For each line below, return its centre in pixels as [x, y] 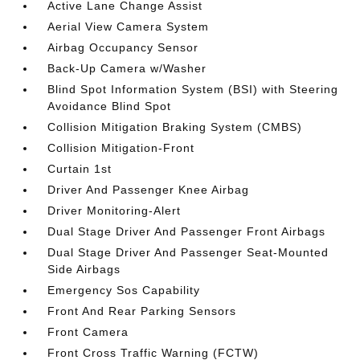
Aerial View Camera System [129, 27]
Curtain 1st [80, 169]
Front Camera [88, 332]
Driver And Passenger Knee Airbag [149, 190]
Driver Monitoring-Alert [115, 211]
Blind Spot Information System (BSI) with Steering [193, 89]
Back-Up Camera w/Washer [127, 68]
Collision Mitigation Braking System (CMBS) [175, 127]
